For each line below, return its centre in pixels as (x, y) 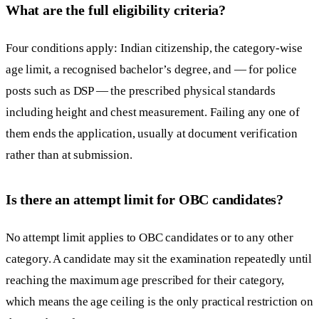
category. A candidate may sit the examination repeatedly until (159, 258)
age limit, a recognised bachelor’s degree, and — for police (151, 69)
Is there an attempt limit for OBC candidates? (145, 200)
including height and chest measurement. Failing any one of (153, 112)
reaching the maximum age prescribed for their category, (145, 280)
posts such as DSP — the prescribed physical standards (141, 90)
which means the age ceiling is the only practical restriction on (159, 301)
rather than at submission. (69, 155)
